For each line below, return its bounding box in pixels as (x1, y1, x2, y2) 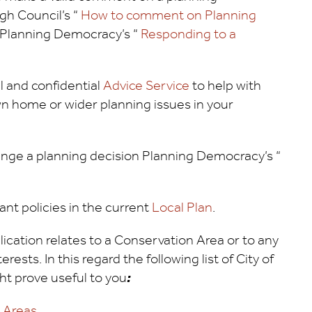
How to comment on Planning (77, 2, 256, 29)
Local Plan (151, 194, 212, 221)
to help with (189, 72, 261, 99)
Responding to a (140, 21, 236, 47)
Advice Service (102, 72, 189, 99)
